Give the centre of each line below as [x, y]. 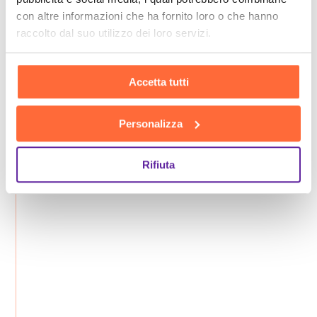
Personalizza [150, 123]
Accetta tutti [158, 82]
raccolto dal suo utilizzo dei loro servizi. [114, 33]
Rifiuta [158, 165]
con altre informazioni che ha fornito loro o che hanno [147, 16]
